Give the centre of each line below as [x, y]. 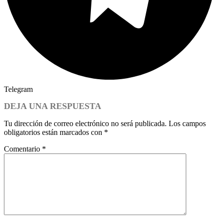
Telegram [18, 89]
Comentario [23, 149]
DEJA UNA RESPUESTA [53, 106]
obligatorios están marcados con [54, 132]
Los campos [187, 123]
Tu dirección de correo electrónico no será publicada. [85, 123]
